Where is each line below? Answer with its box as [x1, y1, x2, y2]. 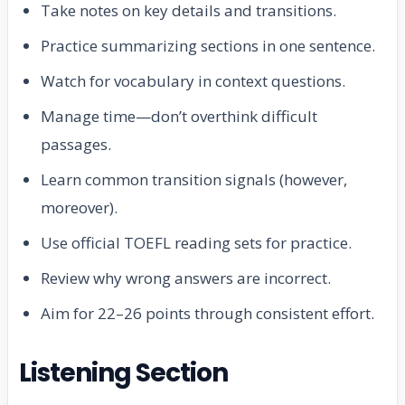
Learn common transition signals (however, [41, 169, 347, 191]
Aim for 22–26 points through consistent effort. [41, 303, 374, 325]
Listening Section [19, 355, 229, 391]
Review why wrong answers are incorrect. [41, 268, 331, 289]
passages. [41, 134, 111, 155]
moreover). [41, 197, 118, 219]
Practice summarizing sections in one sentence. [41, 35, 375, 57]
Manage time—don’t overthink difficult [41, 106, 317, 127]
